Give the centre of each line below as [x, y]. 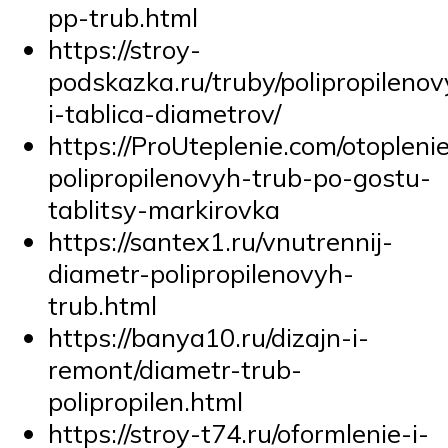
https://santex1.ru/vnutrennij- [220, 240]
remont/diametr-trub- [175, 368]
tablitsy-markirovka [164, 208]
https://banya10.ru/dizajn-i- [208, 336]
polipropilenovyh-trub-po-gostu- [239, 176]
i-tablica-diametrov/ [164, 112]
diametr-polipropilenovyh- [201, 272]
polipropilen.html [145, 400]
